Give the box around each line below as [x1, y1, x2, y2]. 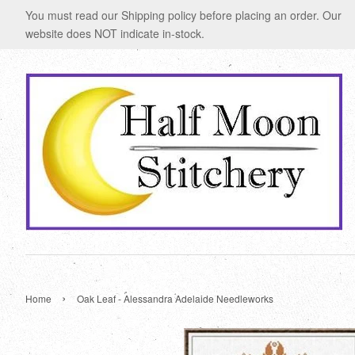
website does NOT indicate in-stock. [25, 25, 204, 41]
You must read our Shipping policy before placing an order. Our [25, 7, 342, 23]
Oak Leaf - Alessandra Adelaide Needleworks [77, 292, 273, 305]
